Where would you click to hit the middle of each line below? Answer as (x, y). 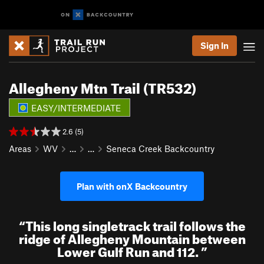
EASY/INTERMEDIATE (76, 108)
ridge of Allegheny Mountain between (132, 237)
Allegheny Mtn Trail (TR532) (103, 86)
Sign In (214, 45)
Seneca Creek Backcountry (160, 148)
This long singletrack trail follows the (135, 224)
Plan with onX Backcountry (132, 186)
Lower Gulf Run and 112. (129, 250)
